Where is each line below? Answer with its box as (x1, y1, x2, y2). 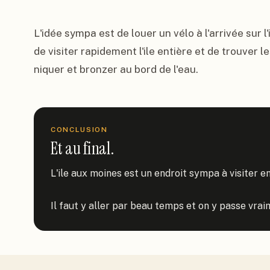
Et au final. (51, 137, 114, 160)
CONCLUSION (51, 125, 108, 134)
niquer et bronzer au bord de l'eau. (34, 63, 198, 75)
